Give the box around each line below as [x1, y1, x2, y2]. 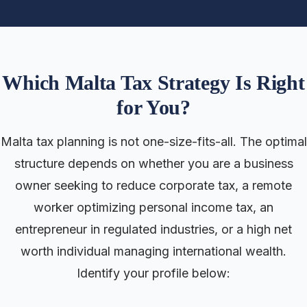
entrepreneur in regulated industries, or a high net [15, 222, 292, 236]
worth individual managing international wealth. [21, 244, 286, 258]
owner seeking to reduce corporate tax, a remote [15, 178, 292, 193]
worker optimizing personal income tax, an [34, 200, 273, 214]
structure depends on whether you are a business [14, 156, 293, 171]
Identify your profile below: [77, 266, 230, 280]
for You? [116, 96, 191, 119]
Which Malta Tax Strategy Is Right [2, 71, 305, 94]
